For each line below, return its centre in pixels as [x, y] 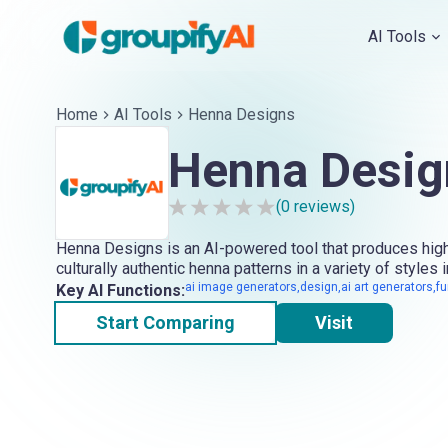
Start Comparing [165, 322]
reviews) [322, 206]
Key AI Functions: [120, 290]
